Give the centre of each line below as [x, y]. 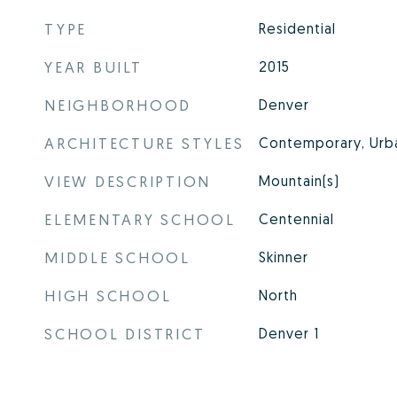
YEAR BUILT [93, 67]
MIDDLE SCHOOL [117, 257]
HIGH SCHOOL [108, 296]
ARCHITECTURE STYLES [144, 143]
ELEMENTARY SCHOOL [140, 219]
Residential [297, 28]
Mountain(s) [299, 181]
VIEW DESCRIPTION [128, 181]
